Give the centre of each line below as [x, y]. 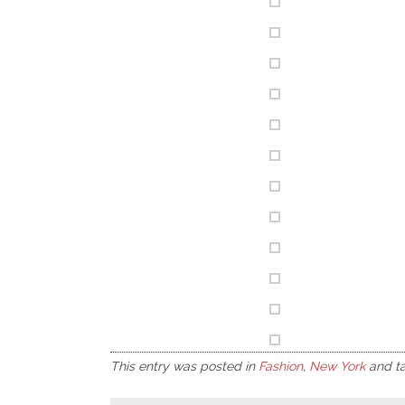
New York [337, 366]
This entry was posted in [184, 366]
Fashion [281, 366]
